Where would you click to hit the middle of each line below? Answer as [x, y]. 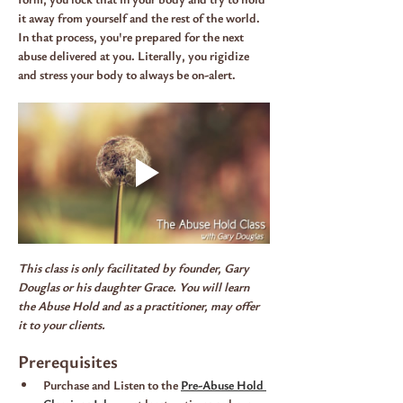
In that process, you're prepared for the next [132, 36]
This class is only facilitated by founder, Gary [135, 268]
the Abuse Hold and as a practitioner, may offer [140, 306]
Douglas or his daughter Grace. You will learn [135, 287]
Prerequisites [68, 362]
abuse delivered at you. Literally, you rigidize [135, 55]
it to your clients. [62, 325]
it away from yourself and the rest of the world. [140, 17]
